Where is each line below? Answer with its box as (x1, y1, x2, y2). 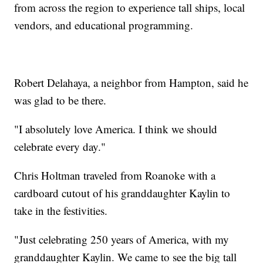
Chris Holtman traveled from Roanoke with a (14, 167, 216, 183)
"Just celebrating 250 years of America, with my (14, 231, 230, 247)
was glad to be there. (14, 92, 107, 107)
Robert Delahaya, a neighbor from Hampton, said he (14, 75, 249, 90)
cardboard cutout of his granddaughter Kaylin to (14, 185, 231, 200)
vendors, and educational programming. (14, 17, 194, 32)
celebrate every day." (14, 139, 106, 154)
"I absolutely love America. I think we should (14, 121, 218, 136)
